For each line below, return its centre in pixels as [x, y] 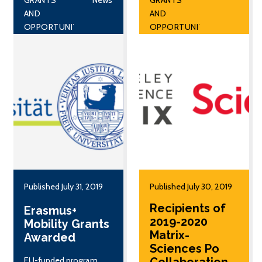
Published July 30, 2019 [191, 186]
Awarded [49, 237]
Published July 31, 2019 [63, 186]
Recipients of [187, 208]
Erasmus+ [50, 210]
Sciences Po [184, 249]
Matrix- [169, 235]
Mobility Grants [66, 224]
